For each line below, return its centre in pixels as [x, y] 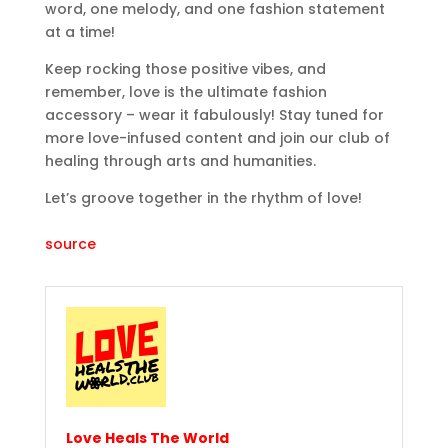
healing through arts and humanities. [180, 161]
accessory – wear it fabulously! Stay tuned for [214, 115]
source [70, 244]
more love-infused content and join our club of [217, 138]
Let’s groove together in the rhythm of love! [203, 198]
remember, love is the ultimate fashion [185, 92]
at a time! [79, 32]
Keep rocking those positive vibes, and [185, 69]
